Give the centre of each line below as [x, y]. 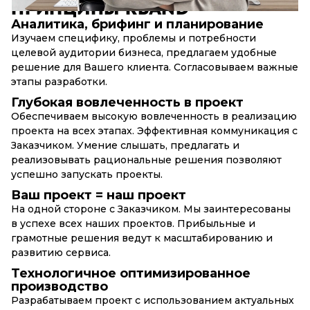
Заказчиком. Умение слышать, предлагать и [125, 145]
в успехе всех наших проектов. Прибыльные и [133, 223]
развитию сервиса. [61, 252]
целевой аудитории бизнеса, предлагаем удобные [144, 52]
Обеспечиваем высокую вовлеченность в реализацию [154, 116]
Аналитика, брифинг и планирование [137, 24]
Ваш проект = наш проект [99, 195]
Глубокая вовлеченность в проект [127, 102]
